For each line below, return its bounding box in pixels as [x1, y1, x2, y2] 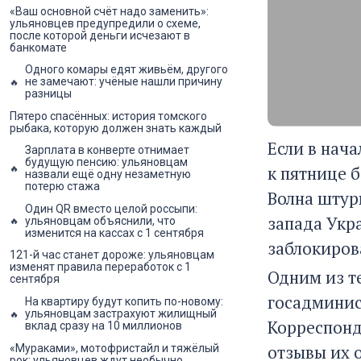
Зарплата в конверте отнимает [25, 143, 189, 157]
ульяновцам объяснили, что [25, 214, 176, 227]
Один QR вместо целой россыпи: [25, 201, 197, 215]
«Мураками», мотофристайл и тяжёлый [10, 341, 219, 355]
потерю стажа [25, 180, 100, 193]
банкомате [10, 40, 67, 54]
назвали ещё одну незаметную [25, 168, 191, 181]
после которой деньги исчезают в [10, 28, 190, 42]
